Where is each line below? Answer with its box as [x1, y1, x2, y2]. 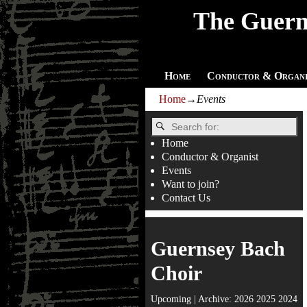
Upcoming [151, 293, 191, 304]
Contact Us [162, 191, 210, 204]
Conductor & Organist [162, 150, 258, 162]
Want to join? [162, 177, 219, 190]
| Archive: [191, 293, 234, 304]
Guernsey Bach [151, 236, 285, 260]
